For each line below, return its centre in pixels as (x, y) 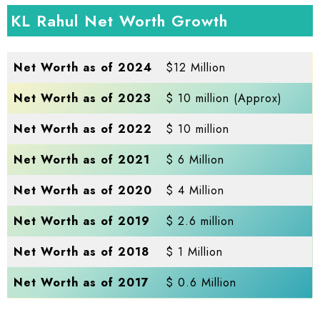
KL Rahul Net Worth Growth (119, 20)
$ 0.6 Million (201, 282)
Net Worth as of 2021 (82, 159)
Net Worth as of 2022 (83, 129)
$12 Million (196, 67)
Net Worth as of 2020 (83, 190)
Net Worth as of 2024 (83, 67)
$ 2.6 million (200, 221)
